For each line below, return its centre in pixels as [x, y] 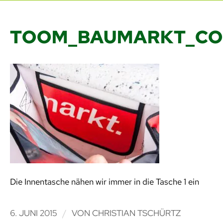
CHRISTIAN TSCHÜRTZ [136, 213]
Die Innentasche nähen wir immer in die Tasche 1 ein [104, 181]
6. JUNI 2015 [33, 213]
